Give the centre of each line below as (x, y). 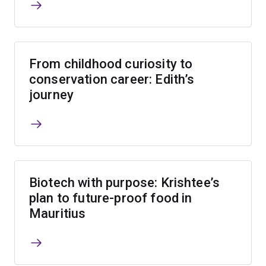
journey (52, 95)
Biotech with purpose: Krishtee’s (125, 183)
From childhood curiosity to (111, 64)
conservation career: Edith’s (112, 80)
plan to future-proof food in (111, 198)
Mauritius (58, 214)
